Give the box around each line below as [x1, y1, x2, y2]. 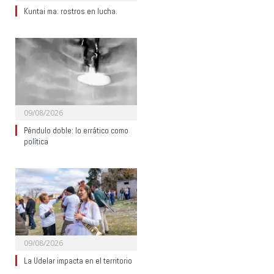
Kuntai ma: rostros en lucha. [24, 6, 117, 17]
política [24, 136, 48, 147]
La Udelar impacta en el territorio [24, 256, 132, 267]
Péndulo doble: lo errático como [24, 125, 128, 136]
